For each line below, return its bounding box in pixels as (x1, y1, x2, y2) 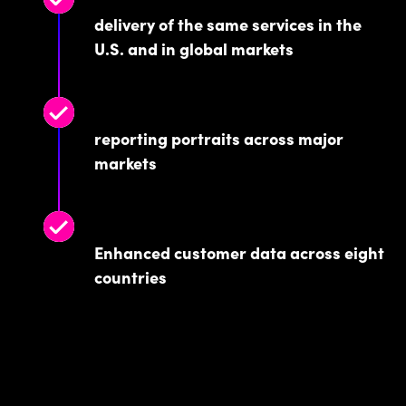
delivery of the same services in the (94, 20, 362, 43)
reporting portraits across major (94, 134, 343, 158)
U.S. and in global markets (94, 44, 294, 68)
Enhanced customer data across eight (94, 248, 384, 272)
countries (94, 273, 167, 296)
